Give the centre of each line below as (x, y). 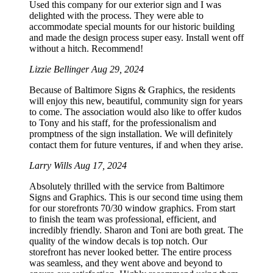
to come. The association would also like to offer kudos (135, 112)
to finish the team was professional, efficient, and (123, 219)
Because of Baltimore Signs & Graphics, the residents (132, 90)
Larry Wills (52, 166)
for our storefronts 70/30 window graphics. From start (132, 208)
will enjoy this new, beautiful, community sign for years (136, 101)
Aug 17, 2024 (101, 166)
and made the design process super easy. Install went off (136, 38)
